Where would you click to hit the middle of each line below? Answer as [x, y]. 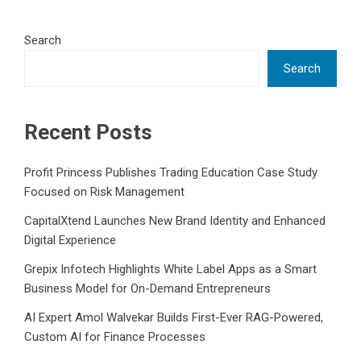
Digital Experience [70, 241]
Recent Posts [88, 133]
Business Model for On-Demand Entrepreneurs [147, 289]
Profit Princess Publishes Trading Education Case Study [171, 173]
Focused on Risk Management [104, 192]
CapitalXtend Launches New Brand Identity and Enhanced [175, 221]
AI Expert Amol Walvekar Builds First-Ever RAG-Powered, [174, 318]
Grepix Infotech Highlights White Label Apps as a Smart [170, 270]
